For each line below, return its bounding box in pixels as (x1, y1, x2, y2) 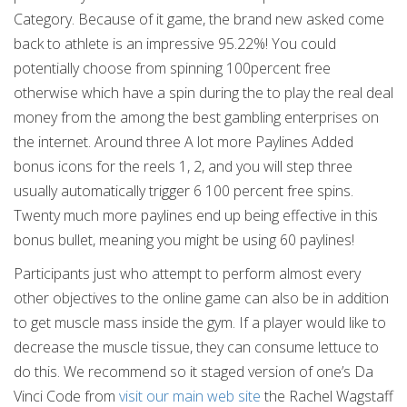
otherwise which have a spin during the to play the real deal (14, 83, 393, 103)
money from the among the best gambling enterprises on (14, 107, 379, 127)
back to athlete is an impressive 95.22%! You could (14, 34, 336, 54)
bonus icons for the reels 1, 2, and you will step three (14, 156, 352, 176)
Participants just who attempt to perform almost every (14, 263, 361, 283)
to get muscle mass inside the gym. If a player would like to (14, 313, 386, 333)
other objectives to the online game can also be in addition (14, 288, 389, 308)
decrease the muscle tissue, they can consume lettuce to (14, 337, 379, 357)
